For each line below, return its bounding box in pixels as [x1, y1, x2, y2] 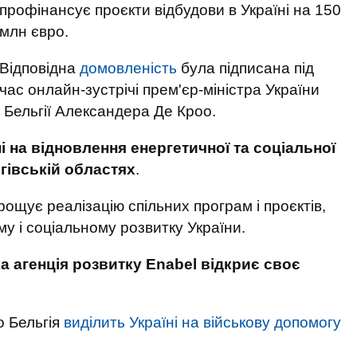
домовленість [80, 60, 177, 76]
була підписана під [177, 60, 314, 76]
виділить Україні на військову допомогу [64, 314, 341, 331]
